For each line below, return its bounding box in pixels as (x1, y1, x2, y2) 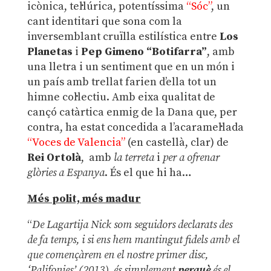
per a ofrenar (162, 150, 220, 165)
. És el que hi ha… (104, 165, 192, 180)
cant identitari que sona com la (27, 14, 182, 28)
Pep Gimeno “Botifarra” (80, 44, 207, 59)
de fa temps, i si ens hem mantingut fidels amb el (27, 232, 240, 247)
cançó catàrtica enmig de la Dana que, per (27, 105, 237, 119)
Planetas (27, 44, 73, 59)
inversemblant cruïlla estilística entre (27, 29, 220, 44)
